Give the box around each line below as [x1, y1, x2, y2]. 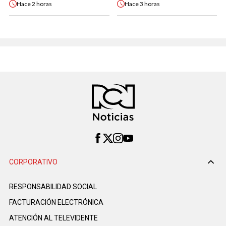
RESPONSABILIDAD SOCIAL [9, 182, 97, 191]
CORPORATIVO [9, 157, 58, 166]
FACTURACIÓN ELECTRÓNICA [9, 198, 103, 206]
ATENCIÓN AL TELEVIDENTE [9, 213, 98, 222]
